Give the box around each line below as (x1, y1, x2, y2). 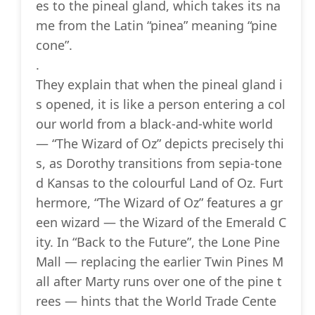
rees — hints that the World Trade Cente (36, 292, 276, 310)
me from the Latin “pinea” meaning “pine (36, 17, 277, 34)
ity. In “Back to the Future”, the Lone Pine (36, 233, 280, 251)
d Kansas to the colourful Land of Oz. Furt (36, 174, 283, 192)
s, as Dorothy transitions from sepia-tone (36, 155, 282, 172)
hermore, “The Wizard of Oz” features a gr (36, 194, 283, 212)
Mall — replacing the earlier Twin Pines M (36, 253, 283, 271)
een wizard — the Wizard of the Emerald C (36, 214, 286, 231)
